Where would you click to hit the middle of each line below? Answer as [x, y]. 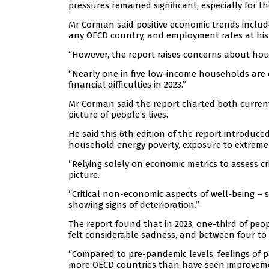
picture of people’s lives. [118, 115]
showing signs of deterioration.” [134, 205]
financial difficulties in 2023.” [127, 85]
